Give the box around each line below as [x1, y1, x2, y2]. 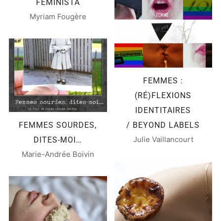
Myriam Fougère [29, 11, 86, 21]
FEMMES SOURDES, [19, 120, 97, 130]
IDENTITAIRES [135, 105, 191, 115]
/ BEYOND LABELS [126, 120, 200, 130]
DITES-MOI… [34, 135, 82, 145]
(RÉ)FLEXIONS [135, 90, 192, 100]
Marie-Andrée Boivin [21, 149, 94, 159]
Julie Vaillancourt [133, 134, 193, 144]
